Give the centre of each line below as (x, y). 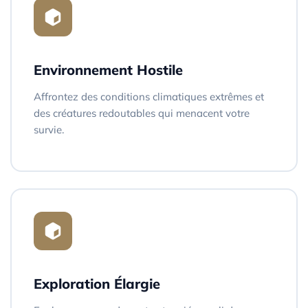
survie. (49, 129)
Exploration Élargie (97, 283)
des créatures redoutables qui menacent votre (142, 113)
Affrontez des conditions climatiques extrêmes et (149, 96)
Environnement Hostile (108, 69)
